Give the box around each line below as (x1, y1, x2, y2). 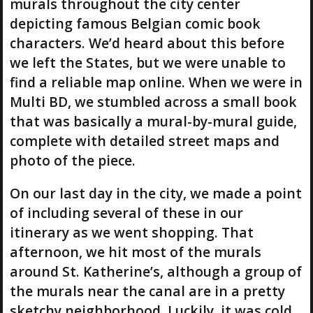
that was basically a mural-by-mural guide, (9, 111, 297, 131)
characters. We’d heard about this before (9, 33, 284, 52)
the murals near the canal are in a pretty (9, 281, 285, 300)
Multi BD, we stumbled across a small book (9, 92, 297, 111)
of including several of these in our (9, 203, 243, 222)
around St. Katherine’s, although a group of (9, 261, 302, 281)
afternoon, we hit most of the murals (9, 242, 261, 261)
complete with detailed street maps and (9, 131, 279, 150)
